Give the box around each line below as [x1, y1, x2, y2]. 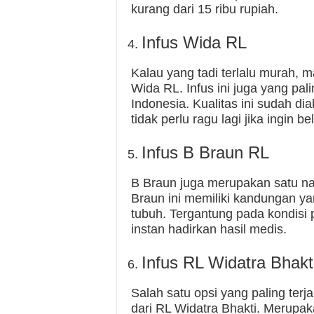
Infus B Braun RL [142, 143, 269, 162]
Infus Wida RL [142, 33, 247, 52]
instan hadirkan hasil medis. [131, 222, 287, 236]
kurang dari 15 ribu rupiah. [131, 2, 278, 16]
